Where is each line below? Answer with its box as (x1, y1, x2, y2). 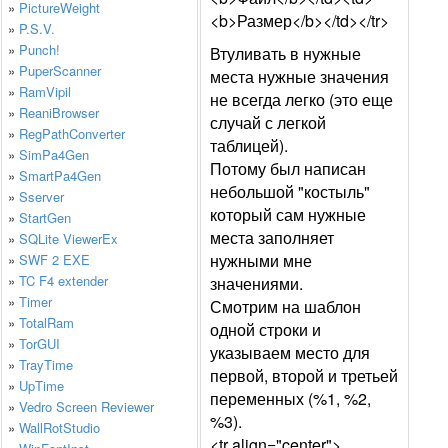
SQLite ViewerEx (19, 229, 118, 248)
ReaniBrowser (19, 103, 99, 122)
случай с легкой (210, 111, 326, 134)
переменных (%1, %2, (210, 387, 371, 410)
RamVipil (19, 82, 71, 101)
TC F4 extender (19, 271, 108, 290)
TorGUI (19, 334, 60, 353)
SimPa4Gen (19, 145, 89, 164)
